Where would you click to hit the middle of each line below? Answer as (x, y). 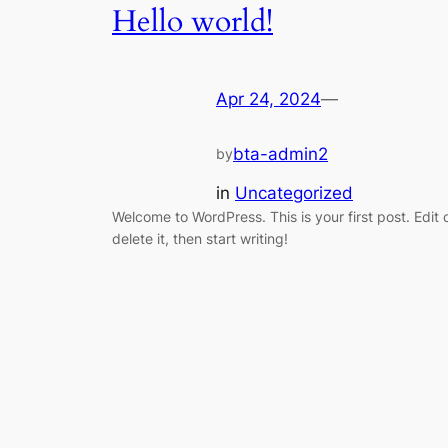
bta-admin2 (280, 154)
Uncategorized (294, 192)
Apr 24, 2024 (268, 99)
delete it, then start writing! (200, 238)
